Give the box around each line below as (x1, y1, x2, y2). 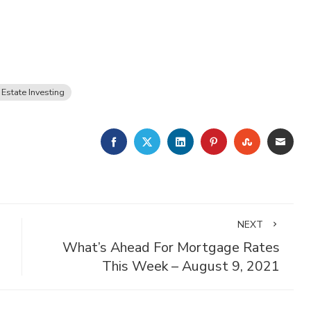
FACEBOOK (118, 133, 178, 149)
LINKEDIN (185, 133, 236, 149)
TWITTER (151, 133, 207, 149)
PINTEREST (218, 133, 283, 149)
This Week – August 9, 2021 (101, 257, 280, 276)
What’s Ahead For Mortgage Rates (62, 238, 280, 257)
